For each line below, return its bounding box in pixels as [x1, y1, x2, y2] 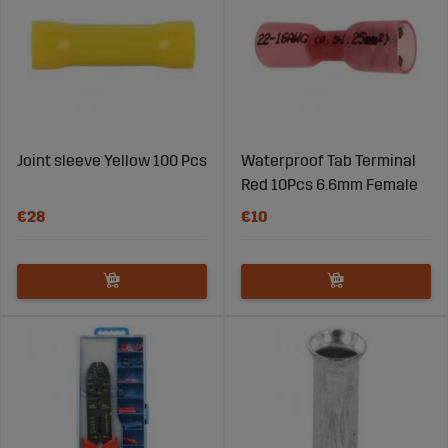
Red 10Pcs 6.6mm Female [241, 174, 418, 194]
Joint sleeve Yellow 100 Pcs [17, 150, 207, 170]
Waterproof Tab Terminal [241, 150, 416, 170]
